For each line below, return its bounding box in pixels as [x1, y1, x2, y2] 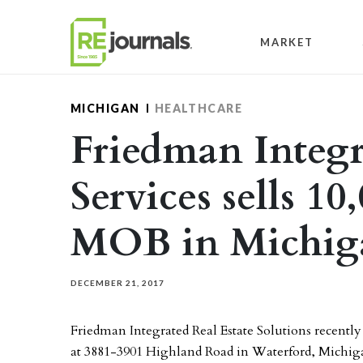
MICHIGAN [70, 101, 140, 115]
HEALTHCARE [154, 101, 243, 115]
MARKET [260, 35, 314, 49]
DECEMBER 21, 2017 [70, 278, 164, 288]
